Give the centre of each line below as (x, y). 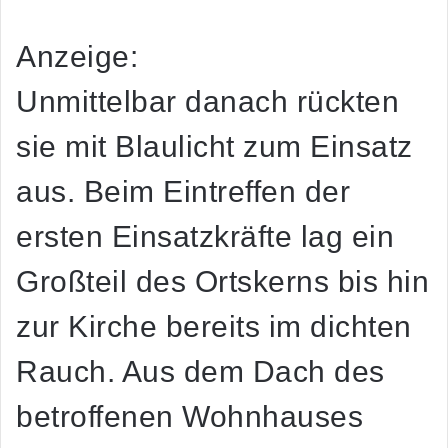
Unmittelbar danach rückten (207, 102)
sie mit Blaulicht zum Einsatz (214, 147)
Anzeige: (77, 57)
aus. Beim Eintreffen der (183, 192)
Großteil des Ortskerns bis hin (222, 282)
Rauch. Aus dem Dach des (200, 372)
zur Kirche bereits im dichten (214, 327)
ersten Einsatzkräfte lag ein (205, 237)
